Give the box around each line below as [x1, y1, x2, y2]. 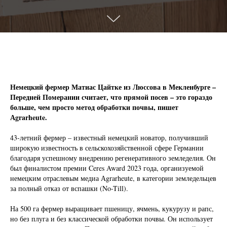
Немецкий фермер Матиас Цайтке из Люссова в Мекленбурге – [10, 82, 216, 92]
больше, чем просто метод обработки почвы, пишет [10, 102, 178, 112]
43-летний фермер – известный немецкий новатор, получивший [10, 133, 208, 142]
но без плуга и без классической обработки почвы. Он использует [10, 214, 213, 223]
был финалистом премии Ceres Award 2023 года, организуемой [10, 163, 204, 173]
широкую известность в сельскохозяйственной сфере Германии [10, 143, 204, 153]
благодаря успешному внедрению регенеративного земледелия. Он [10, 153, 216, 163]
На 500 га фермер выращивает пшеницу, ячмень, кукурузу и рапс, [10, 204, 214, 213]
